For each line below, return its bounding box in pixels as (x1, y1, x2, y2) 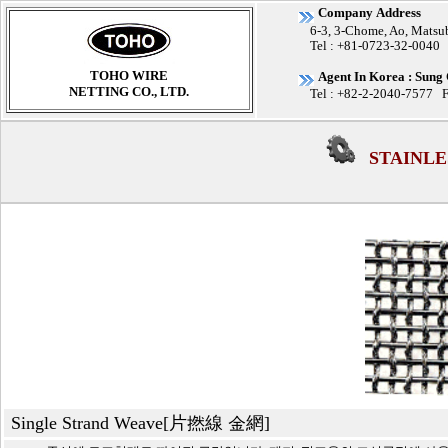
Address (376, 5, 421, 20)
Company (318, 5, 376, 20)
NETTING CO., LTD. (69, 84, 189, 99)
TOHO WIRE (90, 68, 168, 83)
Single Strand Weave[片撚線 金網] (11, 413, 275, 433)
